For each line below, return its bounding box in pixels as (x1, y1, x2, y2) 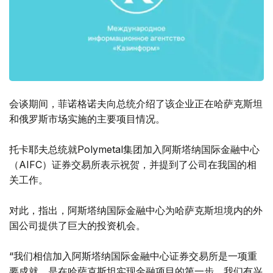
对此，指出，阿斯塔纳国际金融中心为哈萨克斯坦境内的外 (9, 204, 263, 217)
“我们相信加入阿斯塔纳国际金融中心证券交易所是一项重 (9, 250, 257, 263)
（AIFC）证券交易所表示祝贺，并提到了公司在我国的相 (9, 158, 257, 171)
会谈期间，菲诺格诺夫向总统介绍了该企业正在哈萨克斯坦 (9, 97, 263, 110)
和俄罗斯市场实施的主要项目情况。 (9, 113, 165, 126)
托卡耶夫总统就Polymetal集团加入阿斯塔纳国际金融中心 (9, 143, 260, 156)
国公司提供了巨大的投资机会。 (9, 219, 146, 232)
